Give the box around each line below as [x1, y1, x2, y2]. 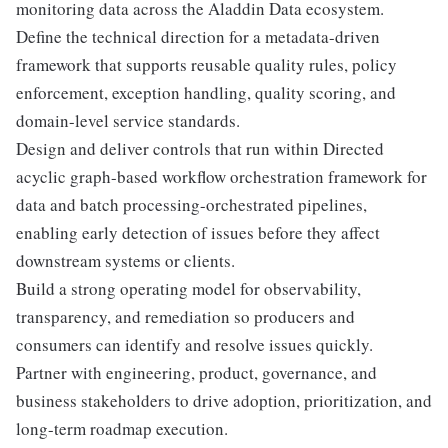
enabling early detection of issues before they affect [16, 220, 380, 244]
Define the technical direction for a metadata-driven [16, 24, 380, 48]
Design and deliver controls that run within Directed [16, 136, 384, 160]
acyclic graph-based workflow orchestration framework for [16, 164, 427, 188]
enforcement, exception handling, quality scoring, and [16, 80, 396, 104]
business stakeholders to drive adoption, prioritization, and [16, 388, 432, 412]
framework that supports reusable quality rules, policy [16, 52, 397, 76]
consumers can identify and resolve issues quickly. [16, 332, 373, 356]
